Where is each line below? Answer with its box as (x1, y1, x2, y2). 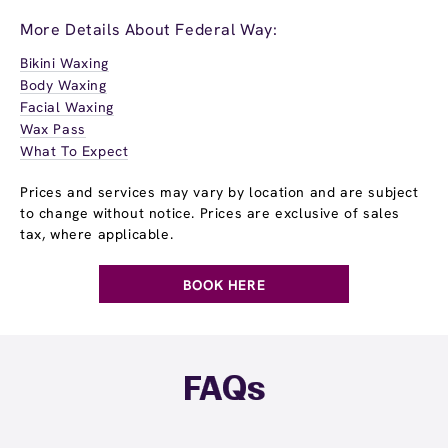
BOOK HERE (182, 275, 266, 294)
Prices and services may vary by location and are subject (20, 182, 419, 201)
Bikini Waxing (20, 53, 109, 72)
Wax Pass (20, 119, 86, 138)
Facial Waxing (20, 97, 114, 116)
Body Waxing (20, 75, 107, 94)
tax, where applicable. (20, 224, 174, 243)
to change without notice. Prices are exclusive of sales (20, 203, 401, 222)
